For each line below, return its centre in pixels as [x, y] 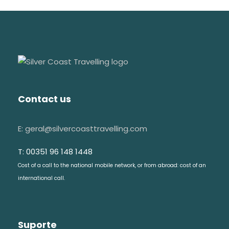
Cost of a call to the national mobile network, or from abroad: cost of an [112, 165]
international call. [41, 178]
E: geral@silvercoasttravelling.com [83, 128]
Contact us [44, 99]
